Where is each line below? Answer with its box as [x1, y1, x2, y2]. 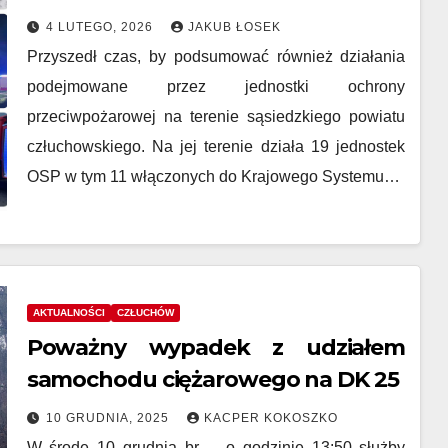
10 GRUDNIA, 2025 [45, 410, 173, 425]
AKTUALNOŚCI [32, 306, 105, 318]
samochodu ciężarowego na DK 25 [26, 365, 399, 393]
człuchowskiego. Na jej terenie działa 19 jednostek [26, 138, 406, 155]
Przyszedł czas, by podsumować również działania [26, 48, 406, 65]
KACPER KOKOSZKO [203, 410, 338, 425]
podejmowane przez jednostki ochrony [26, 78, 406, 95]
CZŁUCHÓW [116, 306, 174, 318]
